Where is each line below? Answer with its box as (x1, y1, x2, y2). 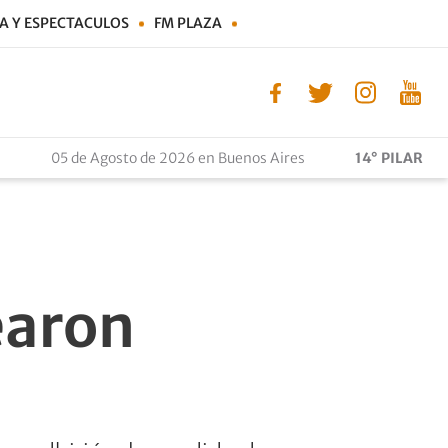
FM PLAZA (154, 14, 222, 32)
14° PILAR (355, 149, 423, 167)
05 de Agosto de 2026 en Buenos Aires (51, 149, 305, 167)
